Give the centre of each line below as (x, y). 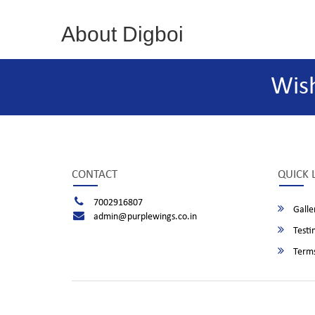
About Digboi (122, 34)
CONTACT (95, 175)
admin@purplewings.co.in (145, 217)
